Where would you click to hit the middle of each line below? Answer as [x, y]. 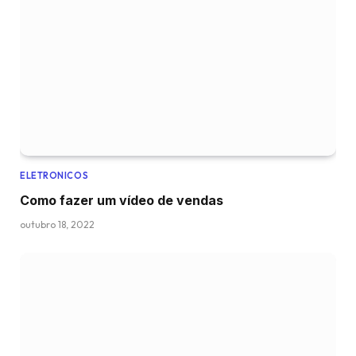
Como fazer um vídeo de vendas [122, 201]
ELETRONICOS [54, 176]
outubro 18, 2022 [57, 225]
